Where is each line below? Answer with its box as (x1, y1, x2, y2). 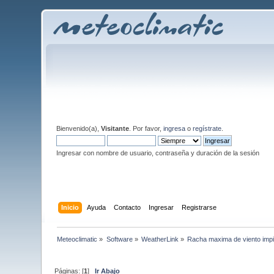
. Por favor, (129, 125, 164, 132)
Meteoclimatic (57, 235, 98, 243)
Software (106, 235, 133, 243)
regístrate (193, 125, 222, 132)
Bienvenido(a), (56, 125, 102, 132)
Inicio (61, 203, 79, 211)
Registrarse (181, 203, 217, 211)
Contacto (113, 203, 141, 211)
